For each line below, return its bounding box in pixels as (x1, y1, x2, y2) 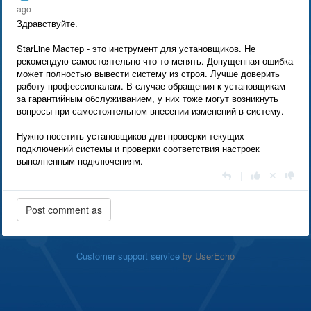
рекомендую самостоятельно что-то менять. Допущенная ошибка (17, 54, 293, 67)
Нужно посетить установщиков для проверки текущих (17, 129, 244, 142)
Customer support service (76, 249, 180, 262)
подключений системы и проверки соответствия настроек (17, 142, 260, 155)
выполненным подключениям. (17, 154, 143, 167)
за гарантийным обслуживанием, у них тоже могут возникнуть (17, 92, 278, 105)
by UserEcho (180, 249, 235, 262)
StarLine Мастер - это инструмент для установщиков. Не (17, 42, 255, 55)
